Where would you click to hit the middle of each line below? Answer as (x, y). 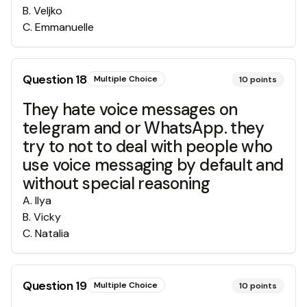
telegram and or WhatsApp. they (143, 128)
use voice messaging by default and (153, 165)
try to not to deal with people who (148, 146)
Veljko (48, 11)
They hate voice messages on (130, 109)
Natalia (52, 233)
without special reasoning (116, 183)
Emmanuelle (64, 27)
